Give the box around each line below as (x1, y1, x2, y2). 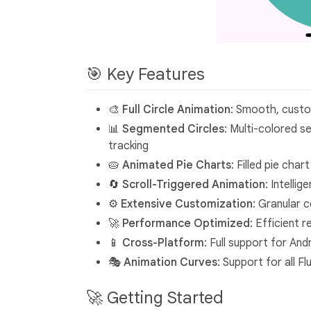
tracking (108, 139, 149, 153)
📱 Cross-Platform (108, 236, 204, 251)
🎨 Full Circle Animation (108, 103, 230, 117)
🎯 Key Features (86, 64, 209, 85)
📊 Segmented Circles (108, 122, 224, 137)
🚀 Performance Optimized (108, 217, 250, 231)
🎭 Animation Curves (108, 255, 217, 270)
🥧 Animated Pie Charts (108, 158, 231, 173)
